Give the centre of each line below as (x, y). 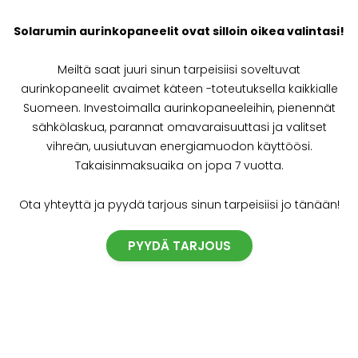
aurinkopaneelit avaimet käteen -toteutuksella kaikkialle (179, 89)
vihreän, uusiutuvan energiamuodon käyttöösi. (179, 147)
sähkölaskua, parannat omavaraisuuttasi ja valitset (179, 127)
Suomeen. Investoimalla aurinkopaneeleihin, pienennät (179, 108)
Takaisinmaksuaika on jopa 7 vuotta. (179, 166)
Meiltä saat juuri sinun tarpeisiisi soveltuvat (179, 70)
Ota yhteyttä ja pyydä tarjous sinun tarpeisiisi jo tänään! (179, 204)
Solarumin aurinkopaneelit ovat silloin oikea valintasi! (179, 31)
